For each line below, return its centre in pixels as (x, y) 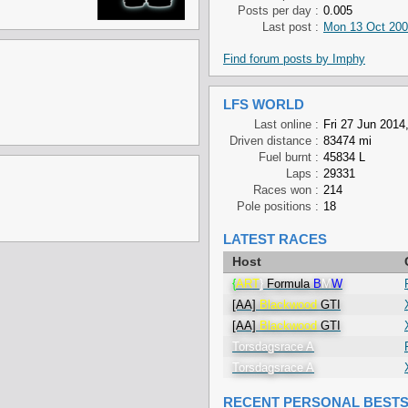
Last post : (291, 27)
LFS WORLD (264, 104)
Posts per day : (278, 10)
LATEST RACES (275, 239)
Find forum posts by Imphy (294, 59)
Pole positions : (278, 206)
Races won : (286, 190)
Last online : (286, 124)
